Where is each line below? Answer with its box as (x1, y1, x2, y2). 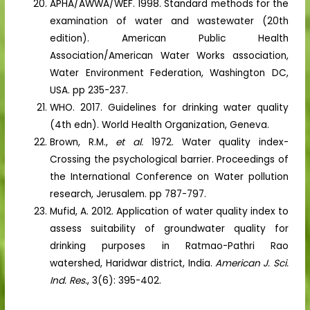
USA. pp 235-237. (50, 83, 129, 97)
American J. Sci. (215, 256, 289, 270)
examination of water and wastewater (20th (50, 14, 289, 28)
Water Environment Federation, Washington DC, (50, 66, 289, 80)
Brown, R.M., (50, 135, 116, 149)
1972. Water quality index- (143, 135, 289, 149)
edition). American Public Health (50, 31, 289, 45)
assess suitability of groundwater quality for (50, 221, 289, 235)
